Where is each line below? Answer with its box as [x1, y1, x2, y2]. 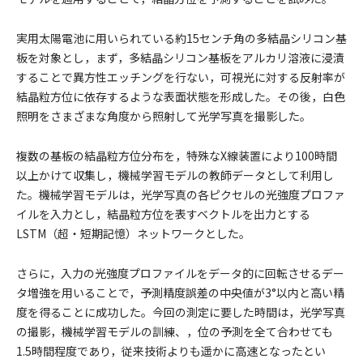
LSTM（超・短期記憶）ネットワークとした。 [16, 225, 250, 241]
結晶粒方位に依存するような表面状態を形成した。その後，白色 [16, 88, 345, 105]
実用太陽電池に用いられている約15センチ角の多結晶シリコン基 [16, 30, 347, 46]
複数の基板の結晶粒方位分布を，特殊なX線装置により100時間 [16, 147, 337, 164]
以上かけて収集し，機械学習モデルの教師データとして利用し [16, 167, 334, 183]
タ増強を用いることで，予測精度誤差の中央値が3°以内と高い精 [16, 284, 344, 301]
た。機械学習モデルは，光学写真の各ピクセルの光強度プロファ [16, 186, 345, 203]
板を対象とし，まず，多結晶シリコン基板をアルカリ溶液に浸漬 [16, 49, 344, 66]
